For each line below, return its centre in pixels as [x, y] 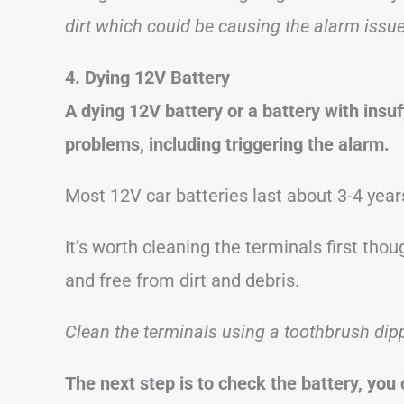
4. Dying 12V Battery [147, 77]
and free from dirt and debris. [182, 280]
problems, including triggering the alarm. [227, 144]
